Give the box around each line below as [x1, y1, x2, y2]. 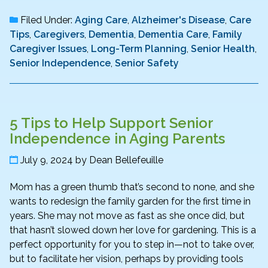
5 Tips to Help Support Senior [10, 114, 213, 132]
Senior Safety [115, 57, 179, 69]
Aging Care [75, 14, 127, 26]
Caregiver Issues [10, 43, 87, 55]
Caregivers [33, 29, 84, 41]
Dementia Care [138, 29, 208, 41]
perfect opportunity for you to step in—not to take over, [10, 238, 254, 250]
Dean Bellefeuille [89, 154, 163, 166]
